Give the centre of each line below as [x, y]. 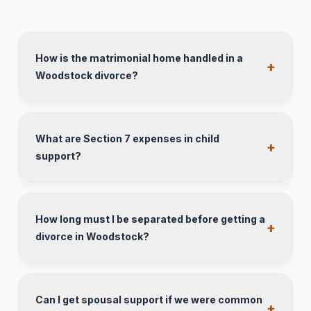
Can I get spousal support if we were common [149, 300]
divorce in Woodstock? [92, 236]
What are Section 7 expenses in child [127, 138]
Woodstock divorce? [87, 75]
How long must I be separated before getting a [150, 219]
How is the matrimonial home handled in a [139, 58]
